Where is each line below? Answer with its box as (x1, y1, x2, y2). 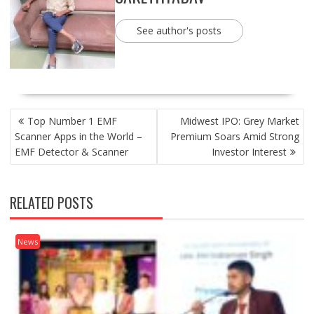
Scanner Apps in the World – (14, 130, 142, 143)
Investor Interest (212, 145, 287, 158)
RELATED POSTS (9, 192, 93, 213)
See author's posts (136, 24, 221, 37)
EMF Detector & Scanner (14, 145, 128, 158)
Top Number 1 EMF (27, 114, 117, 128)
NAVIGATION (8, 121, 72, 142)
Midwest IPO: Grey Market (180, 114, 300, 128)
